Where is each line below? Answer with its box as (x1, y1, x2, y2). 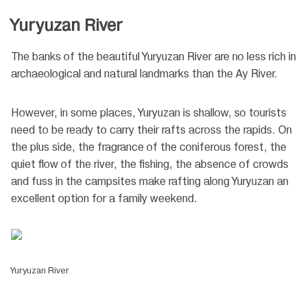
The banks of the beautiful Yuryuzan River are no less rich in (11, 50, 296, 64)
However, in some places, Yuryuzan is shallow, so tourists (11, 106, 286, 120)
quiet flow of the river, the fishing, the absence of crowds (11, 158, 288, 171)
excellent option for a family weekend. (11, 192, 197, 206)
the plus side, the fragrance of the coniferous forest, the (11, 140, 286, 154)
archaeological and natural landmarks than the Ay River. (11, 67, 278, 81)
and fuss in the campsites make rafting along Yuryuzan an (11, 175, 288, 188)
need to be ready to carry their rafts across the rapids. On (11, 123, 292, 137)
